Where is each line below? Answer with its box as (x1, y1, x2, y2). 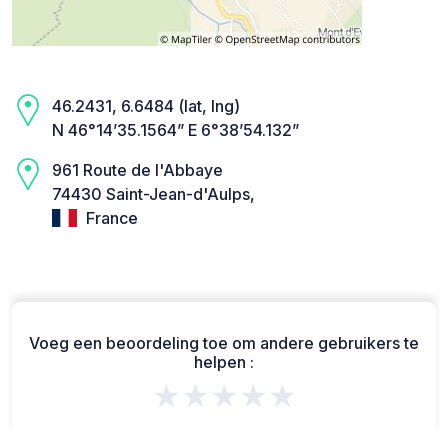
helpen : (194, 352, 254, 373)
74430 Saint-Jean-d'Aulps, (52, 183, 255, 204)
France (82, 207, 138, 228)
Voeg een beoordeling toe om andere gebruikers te (29, 333, 419, 354)
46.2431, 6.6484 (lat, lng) (52, 95, 240, 116)
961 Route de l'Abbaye (52, 159, 223, 180)
